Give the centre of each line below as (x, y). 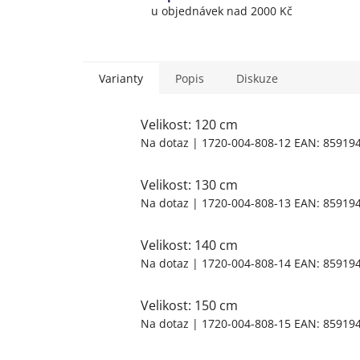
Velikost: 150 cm (189, 305)
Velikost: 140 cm (189, 245)
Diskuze (257, 78)
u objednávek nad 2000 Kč (222, 11)
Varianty (121, 78)
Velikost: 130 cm (189, 184)
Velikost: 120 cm (189, 124)
